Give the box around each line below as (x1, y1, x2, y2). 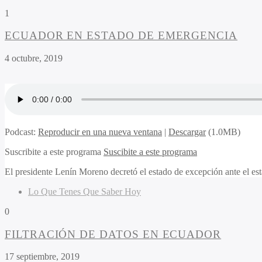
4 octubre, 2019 (5, 53, 63, 63)
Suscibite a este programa (104, 146, 197, 157)
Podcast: (5, 126, 38, 137)
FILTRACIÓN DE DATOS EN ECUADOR (5, 227, 222, 240)
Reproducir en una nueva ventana (38, 126, 162, 137)
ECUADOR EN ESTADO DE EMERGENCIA (5, 29, 238, 42)
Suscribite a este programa (5, 146, 104, 157)
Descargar (168, 126, 206, 137)
